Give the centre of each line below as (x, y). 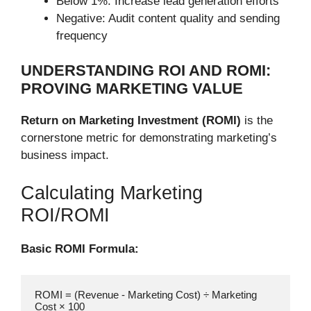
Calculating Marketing (112, 193)
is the (257, 121)
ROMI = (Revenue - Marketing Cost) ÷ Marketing (146, 295)
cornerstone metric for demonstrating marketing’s (149, 138)
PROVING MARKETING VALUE (132, 89)
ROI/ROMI (65, 215)
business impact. (65, 155)
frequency (82, 35)
